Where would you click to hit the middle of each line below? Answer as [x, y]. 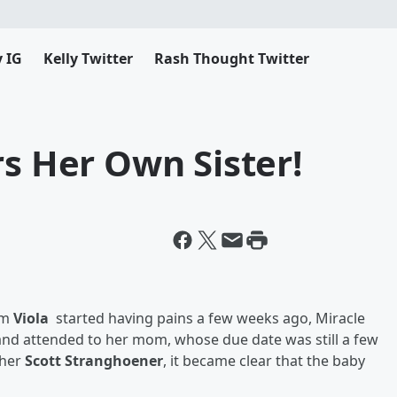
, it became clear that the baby [264, 361]
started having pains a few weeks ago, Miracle [209, 318]
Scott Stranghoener [94, 361]
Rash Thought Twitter [232, 58]
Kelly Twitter [88, 58]
